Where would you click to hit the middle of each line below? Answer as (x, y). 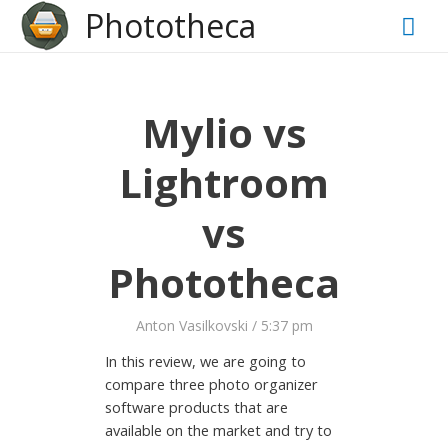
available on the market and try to (219, 430)
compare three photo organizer (212, 384)
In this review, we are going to (206, 361)
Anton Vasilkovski (191, 325)
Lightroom (224, 182)
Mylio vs (224, 132)
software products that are (197, 407)
